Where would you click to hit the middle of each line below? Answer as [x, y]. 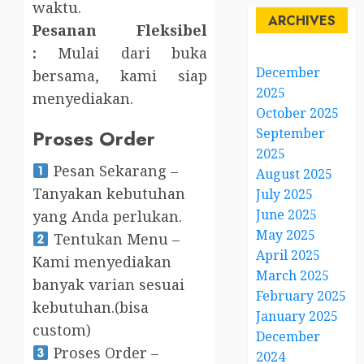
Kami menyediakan [102, 262]
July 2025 [285, 194]
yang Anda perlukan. [107, 217]
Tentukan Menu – [114, 239]
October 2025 [298, 113]
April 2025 [288, 255]
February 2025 [301, 295]
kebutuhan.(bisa [91, 308]
